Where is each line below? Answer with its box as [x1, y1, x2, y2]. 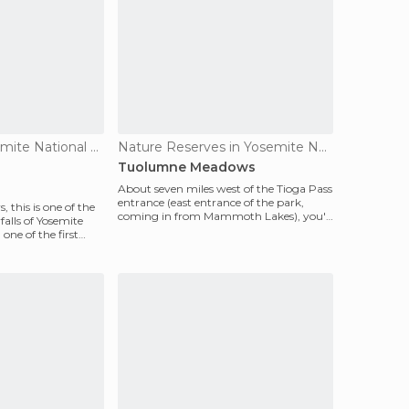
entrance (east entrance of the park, [118, 195, 304, 209]
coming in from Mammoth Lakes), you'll [118, 209, 331, 223]
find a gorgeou [118, 223, 194, 236]
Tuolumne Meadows [118, 159, 256, 175]
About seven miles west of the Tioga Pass [118, 182, 332, 195]
